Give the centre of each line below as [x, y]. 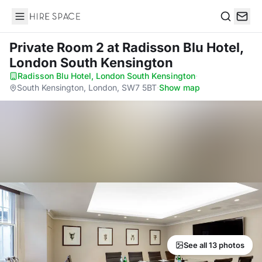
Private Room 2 [58, 47]
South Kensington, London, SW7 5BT [87, 87]
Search [235, 28]
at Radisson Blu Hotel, [175, 47]
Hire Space [35, 22]
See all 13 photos [214, 245]
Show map [180, 87]
